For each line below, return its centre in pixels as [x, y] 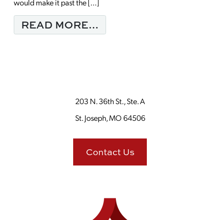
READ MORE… [60, 25]
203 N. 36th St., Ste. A [110, 101]
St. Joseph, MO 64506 [110, 118]
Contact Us [110, 152]
